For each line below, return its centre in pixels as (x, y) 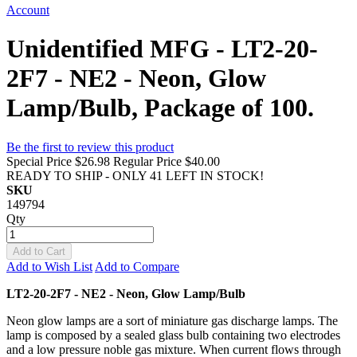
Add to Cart (39, 251)
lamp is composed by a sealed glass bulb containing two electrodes (173, 335)
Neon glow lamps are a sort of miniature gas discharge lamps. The (172, 320)
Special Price (39, 161)
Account (28, 10)
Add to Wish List (49, 266)
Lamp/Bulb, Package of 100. (160, 108)
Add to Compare (137, 266)
